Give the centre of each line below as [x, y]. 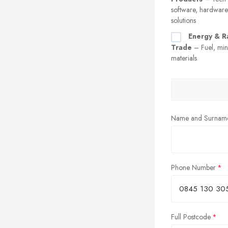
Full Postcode [191, 217]
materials [184, 58]
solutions [183, 21]
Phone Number [193, 167]
